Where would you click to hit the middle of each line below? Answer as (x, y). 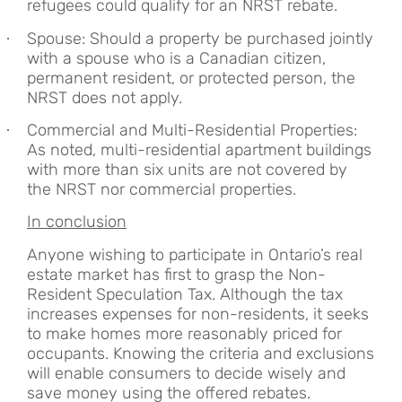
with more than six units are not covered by (187, 170)
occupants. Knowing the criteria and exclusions (201, 353)
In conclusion (77, 222)
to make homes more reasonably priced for (184, 333)
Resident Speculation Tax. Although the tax (185, 294)
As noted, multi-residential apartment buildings (199, 150)
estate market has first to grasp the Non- (176, 274)
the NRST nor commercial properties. (162, 190)
